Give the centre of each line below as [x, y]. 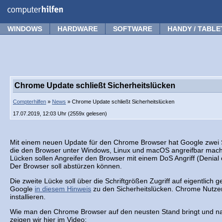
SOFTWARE [133, 29]
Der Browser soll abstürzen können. [66, 166]
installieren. [28, 197]
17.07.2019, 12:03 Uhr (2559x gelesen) [60, 113]
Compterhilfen [29, 102]
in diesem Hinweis [63, 189]
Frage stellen [194, 6]
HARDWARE [78, 29]
